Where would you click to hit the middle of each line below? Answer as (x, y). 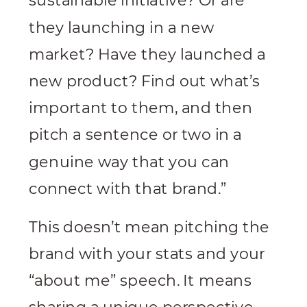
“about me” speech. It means (140, 281)
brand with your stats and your (147, 254)
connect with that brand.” (128, 189)
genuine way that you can (129, 162)
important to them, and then (141, 108)
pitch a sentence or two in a (135, 135)
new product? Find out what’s (145, 82)
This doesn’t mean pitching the (149, 227)
